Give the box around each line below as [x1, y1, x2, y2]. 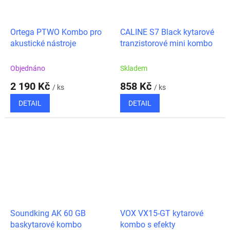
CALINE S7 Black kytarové [120, 27, 214, 37]
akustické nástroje [10, 38, 76, 48]
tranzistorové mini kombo [120, 38, 213, 48]
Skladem [120, 64, 147, 72]
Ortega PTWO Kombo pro [10, 27, 102, 37]
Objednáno [10, 64, 45, 72]
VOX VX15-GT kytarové [120, 208, 203, 218]
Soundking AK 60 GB [10, 208, 86, 218]
